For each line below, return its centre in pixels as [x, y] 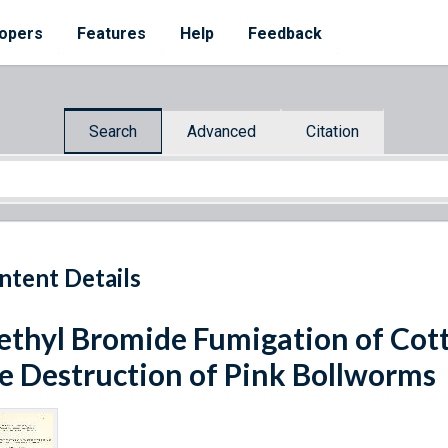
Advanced [221, 131]
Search [113, 131]
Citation [332, 131]
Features [111, 33]
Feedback [285, 33]
